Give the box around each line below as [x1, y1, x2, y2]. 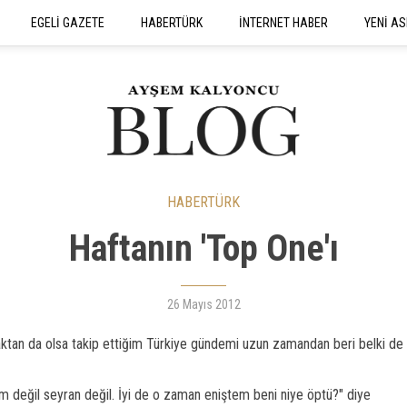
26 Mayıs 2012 [166, 297, 241, 312]
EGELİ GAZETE [31, 15, 105, 30]
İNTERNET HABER [239, 15, 329, 30]
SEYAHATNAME [193, 43, 273, 57]
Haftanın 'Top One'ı [68, 227, 339, 270]
